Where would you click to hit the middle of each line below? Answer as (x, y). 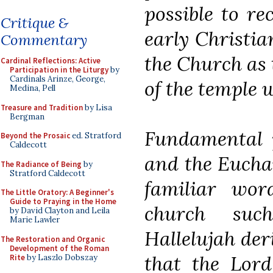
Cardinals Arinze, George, (58, 79)
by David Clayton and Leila (60, 211)
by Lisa (97, 107)
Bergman (27, 116)
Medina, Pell (33, 88)
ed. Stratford (96, 136)
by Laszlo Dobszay (61, 257)
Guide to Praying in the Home (63, 201)
